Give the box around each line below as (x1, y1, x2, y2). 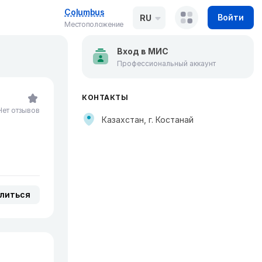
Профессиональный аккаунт (117, 59, 216, 68)
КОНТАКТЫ (82, 93, 128, 102)
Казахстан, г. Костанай (102, 114, 194, 125)
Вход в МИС (117, 46, 168, 56)
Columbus (64, 7, 105, 17)
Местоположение (64, 20, 123, 29)
